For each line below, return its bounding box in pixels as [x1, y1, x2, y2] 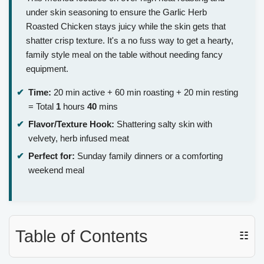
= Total [28, 101, 56, 112]
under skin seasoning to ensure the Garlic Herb [26, 7, 207, 18]
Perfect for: [28, 150, 75, 161]
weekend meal [28, 164, 84, 175]
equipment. [26, 64, 68, 74]
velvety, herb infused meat [28, 133, 129, 143]
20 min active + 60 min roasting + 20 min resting [51, 87, 238, 98]
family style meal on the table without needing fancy [26, 49, 223, 60]
